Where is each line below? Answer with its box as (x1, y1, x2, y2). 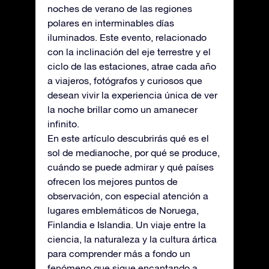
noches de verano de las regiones (47, 3, 192, 14)
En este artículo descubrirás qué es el (47, 133, 209, 144)
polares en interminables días (47, 17, 174, 29)
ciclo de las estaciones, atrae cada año (47, 61, 216, 72)
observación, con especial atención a (47, 190, 208, 202)
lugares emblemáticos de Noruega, (47, 205, 199, 216)
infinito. (47, 118, 79, 130)
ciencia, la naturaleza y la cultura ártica (47, 234, 217, 245)
